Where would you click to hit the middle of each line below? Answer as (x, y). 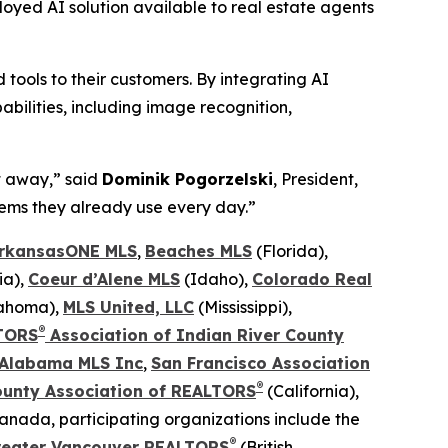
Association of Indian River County (194, 334)
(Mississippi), (243, 306)
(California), (311, 390)
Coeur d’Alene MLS (104, 278)
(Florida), (290, 250)
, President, (315, 178)
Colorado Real (312, 278)
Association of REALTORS (150, 390)
